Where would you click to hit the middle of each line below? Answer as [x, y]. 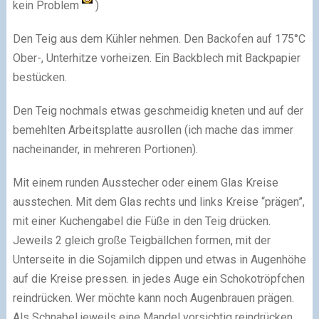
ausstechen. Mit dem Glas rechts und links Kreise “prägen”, [158, 202]
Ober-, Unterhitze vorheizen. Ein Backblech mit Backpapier [156, 58]
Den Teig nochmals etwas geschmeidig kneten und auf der [158, 110]
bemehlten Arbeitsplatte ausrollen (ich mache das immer [153, 130]
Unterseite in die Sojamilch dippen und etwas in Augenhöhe [159, 259]
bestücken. [40, 77]
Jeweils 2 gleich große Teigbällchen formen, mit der [141, 240]
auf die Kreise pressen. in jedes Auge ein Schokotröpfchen [158, 278]
